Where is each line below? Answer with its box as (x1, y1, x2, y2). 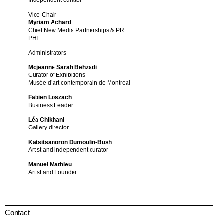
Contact (5, 208, 30, 217)
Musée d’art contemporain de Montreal (28, 79, 131, 87)
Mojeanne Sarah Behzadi (28, 64, 97, 71)
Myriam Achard (28, 19, 72, 26)
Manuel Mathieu (28, 161, 72, 168)
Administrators (28, 49, 67, 56)
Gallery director (28, 124, 69, 131)
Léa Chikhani (28, 116, 65, 124)
